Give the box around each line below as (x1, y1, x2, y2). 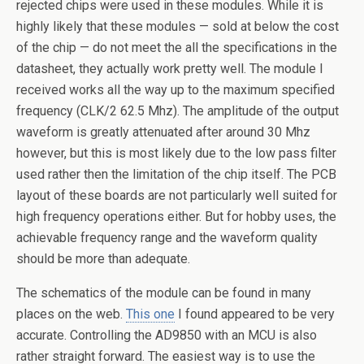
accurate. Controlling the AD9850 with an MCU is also (16, 327, 317, 343)
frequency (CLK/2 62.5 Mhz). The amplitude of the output (16, 103, 339, 119)
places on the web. (16, 306, 126, 322)
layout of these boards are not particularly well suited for (16, 188, 337, 203)
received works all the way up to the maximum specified (16, 82, 335, 97)
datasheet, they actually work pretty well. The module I (16, 61, 323, 76)
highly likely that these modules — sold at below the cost (16, 19, 339, 34)
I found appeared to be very (175, 306, 335, 322)
